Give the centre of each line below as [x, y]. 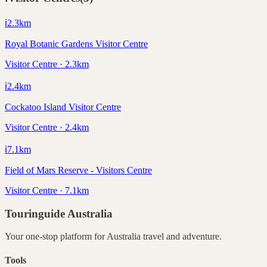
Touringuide [36, 213]
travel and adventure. [181, 237]
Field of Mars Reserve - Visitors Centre [78, 170]
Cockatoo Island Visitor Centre [63, 107]
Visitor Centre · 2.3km [47, 64]
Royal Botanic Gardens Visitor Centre [76, 44]
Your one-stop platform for [56, 237]
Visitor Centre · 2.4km [47, 127]
